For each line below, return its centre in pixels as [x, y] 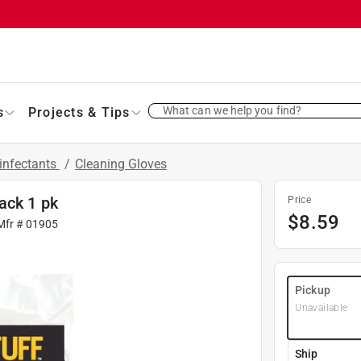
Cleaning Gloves [121, 164]
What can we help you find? [232, 110]
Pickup [313, 290]
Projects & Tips [79, 112]
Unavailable [322, 307]
